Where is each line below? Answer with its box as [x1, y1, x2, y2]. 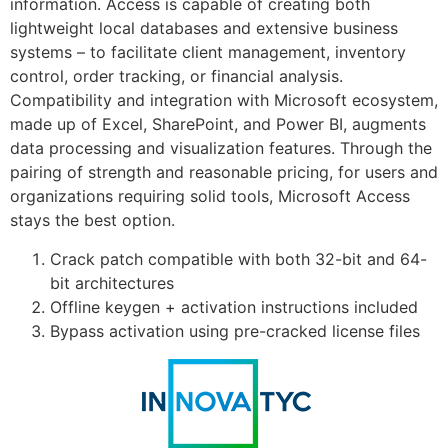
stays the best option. [10, 210, 175, 231]
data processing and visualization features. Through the [10, 138, 432, 159]
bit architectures [50, 272, 174, 293]
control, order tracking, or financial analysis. [10, 66, 343, 87]
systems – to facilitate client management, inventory [10, 42, 406, 63]
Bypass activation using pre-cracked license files [50, 320, 420, 341]
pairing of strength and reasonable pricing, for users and [10, 162, 438, 183]
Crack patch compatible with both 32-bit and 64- [50, 248, 427, 269]
